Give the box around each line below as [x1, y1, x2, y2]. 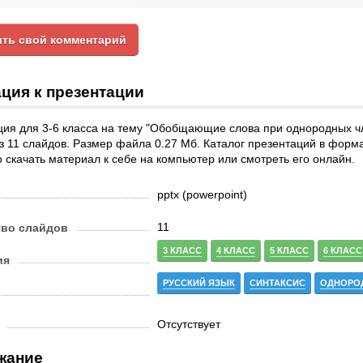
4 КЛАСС [216, 246, 255, 255]
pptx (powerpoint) [157, 188, 247, 201]
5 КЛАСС [270, 246, 309, 255]
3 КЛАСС [163, 246, 202, 255]
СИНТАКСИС [250, 278, 305, 288]
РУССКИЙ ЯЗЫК [163, 278, 235, 288]
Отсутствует [157, 318, 220, 331]
